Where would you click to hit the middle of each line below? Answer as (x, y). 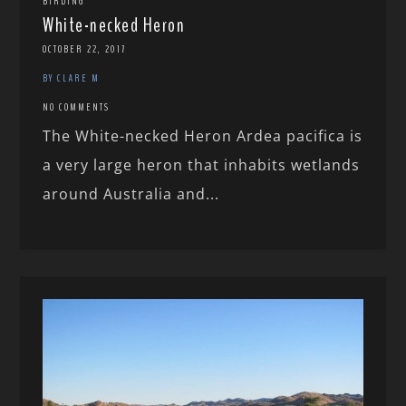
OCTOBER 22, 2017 (85, 49)
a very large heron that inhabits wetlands (202, 165)
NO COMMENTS (77, 107)
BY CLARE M (72, 78)
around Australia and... (131, 194)
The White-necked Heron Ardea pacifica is (203, 136)
